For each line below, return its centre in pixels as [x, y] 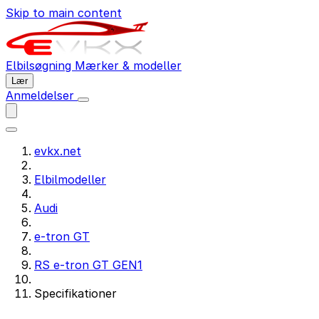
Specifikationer [75, 293]
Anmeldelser [42, 95]
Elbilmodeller [70, 179]
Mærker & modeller [128, 66]
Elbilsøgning [40, 66]
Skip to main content [64, 13]
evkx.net [58, 151]
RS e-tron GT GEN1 [88, 265]
